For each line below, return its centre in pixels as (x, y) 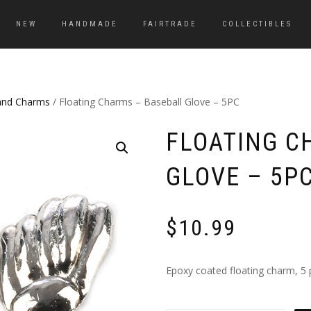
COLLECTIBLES (257, 24)
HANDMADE (90, 24)
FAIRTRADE (170, 24)
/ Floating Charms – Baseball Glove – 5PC (145, 102)
